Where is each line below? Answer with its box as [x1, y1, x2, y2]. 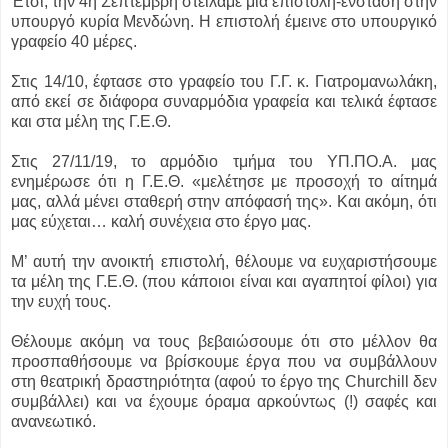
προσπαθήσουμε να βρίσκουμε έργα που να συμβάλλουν [11, 353, 437, 371]
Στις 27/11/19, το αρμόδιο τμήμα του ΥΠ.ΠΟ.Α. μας [11, 153, 437, 171]
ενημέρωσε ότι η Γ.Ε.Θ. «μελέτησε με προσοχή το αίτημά [11, 173, 437, 191]
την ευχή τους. [11, 293, 111, 311]
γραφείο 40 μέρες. [11, 33, 137, 51]
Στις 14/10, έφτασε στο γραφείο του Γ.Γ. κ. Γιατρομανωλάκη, [11, 73, 437, 91]
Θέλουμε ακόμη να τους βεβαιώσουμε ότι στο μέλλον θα [11, 333, 437, 351]
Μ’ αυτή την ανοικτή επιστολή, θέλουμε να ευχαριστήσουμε [11, 253, 437, 271]
